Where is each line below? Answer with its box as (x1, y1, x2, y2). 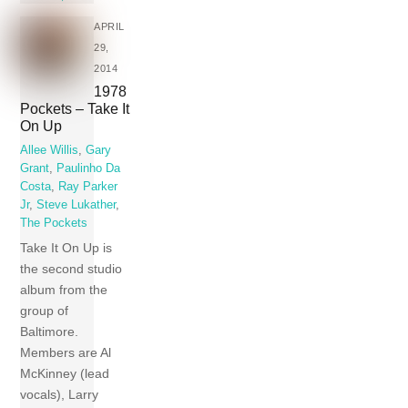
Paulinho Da (56, 161, 121, 175)
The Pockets (20, 216, 88, 229)
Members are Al (20, 344, 112, 360)
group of (20, 302, 69, 318)
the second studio (20, 260, 123, 276)
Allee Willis (20, 143, 79, 157)
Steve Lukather (36, 198, 117, 211)
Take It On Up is (20, 240, 113, 255)
